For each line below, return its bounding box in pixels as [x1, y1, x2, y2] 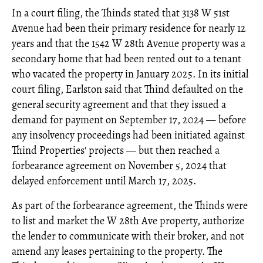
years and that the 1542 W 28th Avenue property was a [12, 36, 245, 50]
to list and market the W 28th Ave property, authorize [12, 213, 244, 228]
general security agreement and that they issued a [12, 97, 226, 112]
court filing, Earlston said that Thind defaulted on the [12, 82, 243, 96]
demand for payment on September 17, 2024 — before [12, 112, 246, 127]
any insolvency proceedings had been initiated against [12, 127, 245, 142]
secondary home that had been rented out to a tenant [12, 51, 241, 66]
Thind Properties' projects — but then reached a [12, 143, 220, 157]
